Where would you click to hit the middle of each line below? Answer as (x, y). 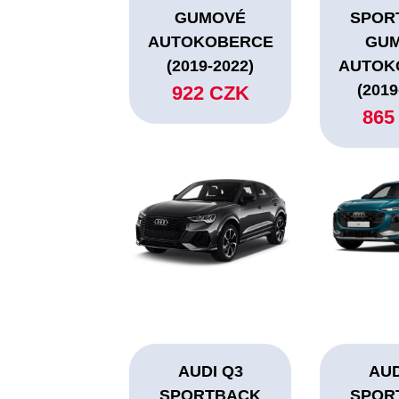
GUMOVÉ (211, 18)
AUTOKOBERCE (210, 42)
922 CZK (210, 94)
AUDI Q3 (210, 372)
